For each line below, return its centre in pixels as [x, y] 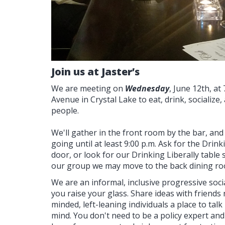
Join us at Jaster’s [95, 71]
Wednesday [147, 88]
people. [65, 110]
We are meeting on [88, 88]
